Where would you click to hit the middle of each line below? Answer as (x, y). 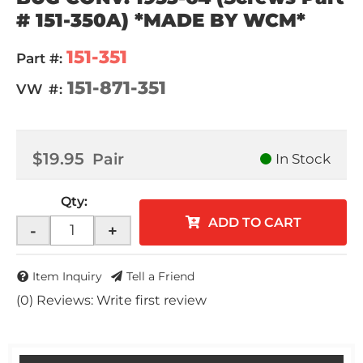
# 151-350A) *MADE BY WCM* (161, 20)
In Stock (303, 159)
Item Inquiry (67, 277)
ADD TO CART (254, 222)
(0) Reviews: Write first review (111, 301)
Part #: (39, 58)
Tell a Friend (160, 277)
